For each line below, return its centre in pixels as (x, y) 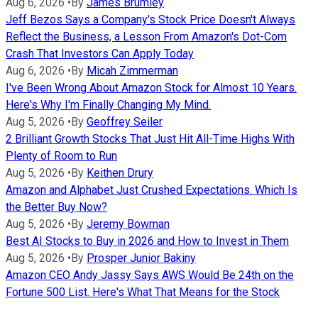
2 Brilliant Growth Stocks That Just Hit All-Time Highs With (150, 139)
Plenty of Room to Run (61, 156)
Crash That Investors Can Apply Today (100, 54)
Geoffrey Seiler (125, 122)
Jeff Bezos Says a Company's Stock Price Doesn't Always (150, 20)
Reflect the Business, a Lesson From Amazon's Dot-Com (146, 37)
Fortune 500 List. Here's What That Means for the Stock (143, 292)
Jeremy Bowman (128, 224)
